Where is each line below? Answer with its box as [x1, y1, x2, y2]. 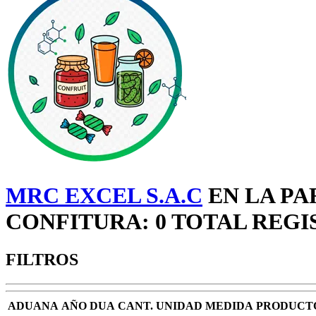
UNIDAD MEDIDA [156, 299, 253, 312]
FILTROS [6, 250, 78, 269]
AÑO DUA [61, 299, 115, 312]
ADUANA [8, 299, 59, 312]
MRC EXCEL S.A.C [6, 183, 202, 209]
